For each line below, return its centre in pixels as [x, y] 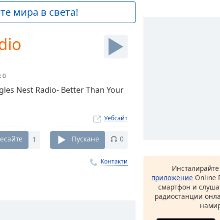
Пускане [85, 139]
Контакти [114, 161]
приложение [172, 178]
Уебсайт [116, 118]
